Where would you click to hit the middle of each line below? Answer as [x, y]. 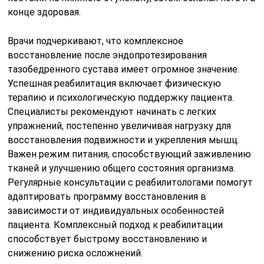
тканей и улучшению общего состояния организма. [122, 168]
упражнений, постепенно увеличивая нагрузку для [120, 126]
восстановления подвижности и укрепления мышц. [124, 140]
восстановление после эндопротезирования [108, 55]
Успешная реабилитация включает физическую [115, 83]
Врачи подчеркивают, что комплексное [96, 41]
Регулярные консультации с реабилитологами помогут [131, 182]
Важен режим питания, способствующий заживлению [130, 154]
